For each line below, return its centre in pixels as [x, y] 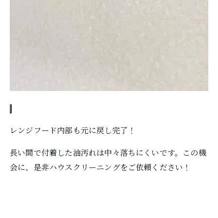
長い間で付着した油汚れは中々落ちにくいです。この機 [108, 153]
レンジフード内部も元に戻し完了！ [73, 130]
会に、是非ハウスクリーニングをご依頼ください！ [100, 167]
